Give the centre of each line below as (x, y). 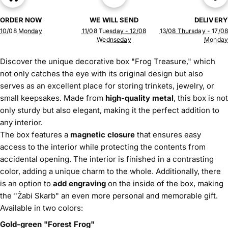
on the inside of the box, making (165, 183)
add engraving (79, 183)
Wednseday (114, 39)
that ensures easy (168, 134)
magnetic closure (103, 134)
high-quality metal (139, 98)
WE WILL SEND (114, 20)
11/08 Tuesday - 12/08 (114, 31)
